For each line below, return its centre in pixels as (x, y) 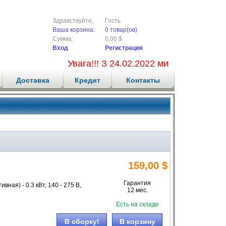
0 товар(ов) (121, 30)
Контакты (143, 80)
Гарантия (137, 183)
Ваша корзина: (74, 30)
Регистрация (124, 48)
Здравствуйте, (73, 21)
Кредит (87, 80)
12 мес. (137, 190)
